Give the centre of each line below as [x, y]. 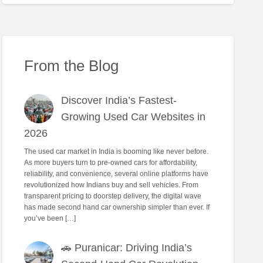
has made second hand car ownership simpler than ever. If [117, 208]
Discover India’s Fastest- [119, 100]
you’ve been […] [50, 219]
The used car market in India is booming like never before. [116, 152]
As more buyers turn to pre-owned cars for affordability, [110, 163]
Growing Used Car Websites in [134, 117]
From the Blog [71, 65]
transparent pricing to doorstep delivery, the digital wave [112, 196]
